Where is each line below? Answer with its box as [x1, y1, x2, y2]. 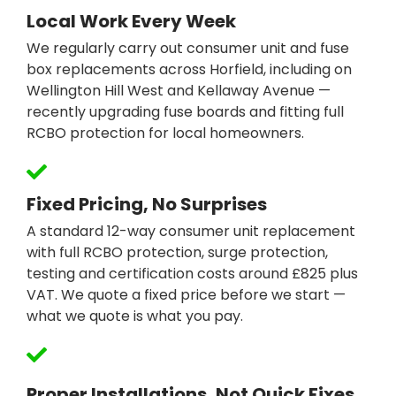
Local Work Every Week [27, 9, 236, 34]
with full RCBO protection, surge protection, [27, 242, 328, 263]
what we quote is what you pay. [27, 306, 243, 327]
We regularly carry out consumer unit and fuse [27, 38, 349, 59]
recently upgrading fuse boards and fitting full [27, 102, 344, 123]
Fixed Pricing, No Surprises [27, 192, 267, 217]
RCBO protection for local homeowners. [27, 123, 304, 144]
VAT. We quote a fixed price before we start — [27, 285, 346, 306]
